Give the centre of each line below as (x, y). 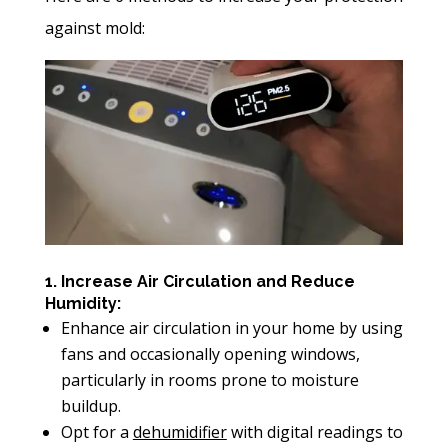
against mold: (94, 27)
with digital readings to (314, 432)
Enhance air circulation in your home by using (231, 328)
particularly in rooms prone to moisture (209, 380)
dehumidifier (179, 432)
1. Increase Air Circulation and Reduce (199, 281)
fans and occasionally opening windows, (210, 354)
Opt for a (96, 432)
